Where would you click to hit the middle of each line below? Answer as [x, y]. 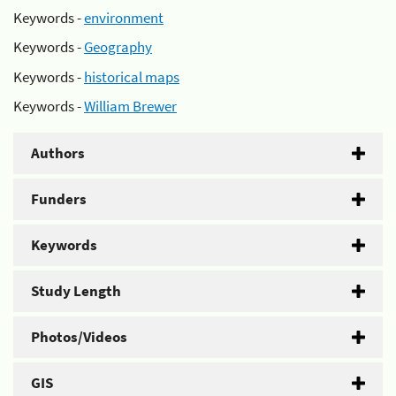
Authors [58, 153]
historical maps [132, 76]
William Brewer [130, 106]
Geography [118, 47]
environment [124, 17]
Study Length [76, 291]
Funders [59, 199]
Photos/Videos [79, 337]
